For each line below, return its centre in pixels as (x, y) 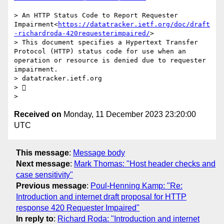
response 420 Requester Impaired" (78, 207)
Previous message (51, 185)
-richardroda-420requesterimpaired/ (82, 33)
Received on (38, 114)
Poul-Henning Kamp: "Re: (136, 185)
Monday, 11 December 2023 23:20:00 (129, 114)
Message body (99, 152)
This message (42, 152)
